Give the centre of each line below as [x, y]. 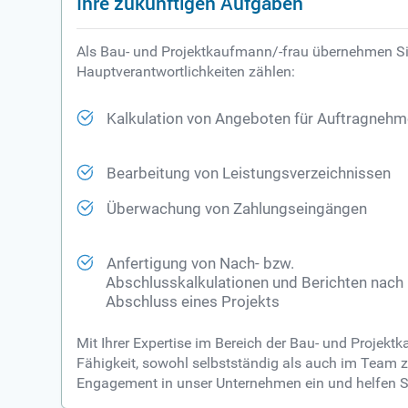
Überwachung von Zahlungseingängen [237, 209]
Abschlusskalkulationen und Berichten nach [255, 283]
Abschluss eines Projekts [193, 302]
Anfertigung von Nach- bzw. [201, 264]
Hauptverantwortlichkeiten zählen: [186, 72]
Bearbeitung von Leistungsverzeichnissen [249, 174]
